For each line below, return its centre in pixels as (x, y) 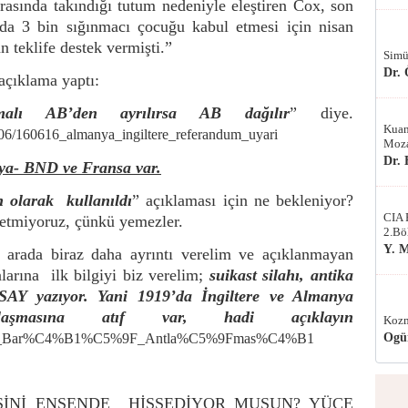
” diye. (322, 113)
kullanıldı (100, 200)
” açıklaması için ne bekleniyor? (243, 200)
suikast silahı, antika (281, 275)
